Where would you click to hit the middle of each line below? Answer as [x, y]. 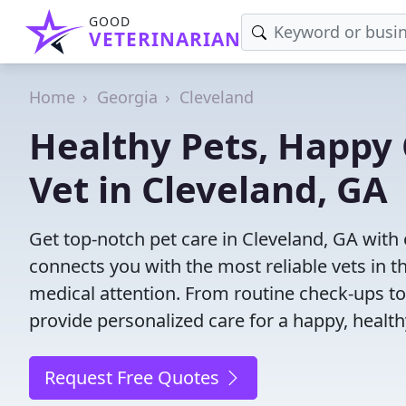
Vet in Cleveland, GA [208, 189]
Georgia [127, 97]
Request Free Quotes [134, 377]
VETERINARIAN [165, 39]
